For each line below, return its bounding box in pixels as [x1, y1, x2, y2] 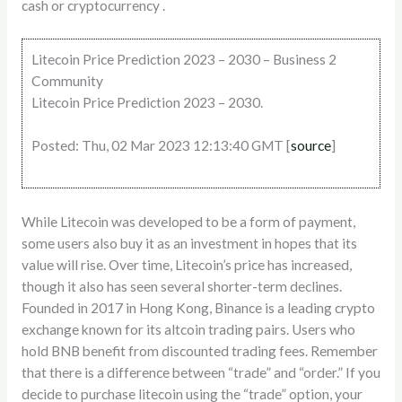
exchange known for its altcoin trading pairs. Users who [21, 321, 355, 337]
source [290, 137, 331, 154]
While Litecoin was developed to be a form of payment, [21, 214, 355, 230]
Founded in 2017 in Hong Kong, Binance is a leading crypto [21, 300, 375, 316]
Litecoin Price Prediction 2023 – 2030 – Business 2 [31, 50, 336, 67]
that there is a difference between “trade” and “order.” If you [21, 364, 380, 380]
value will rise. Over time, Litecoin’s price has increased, [21, 257, 352, 273]
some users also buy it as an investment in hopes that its [21, 235, 357, 251]
